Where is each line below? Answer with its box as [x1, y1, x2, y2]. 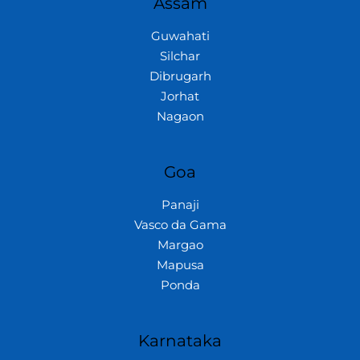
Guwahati [150, 28, 210, 43]
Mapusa [156, 257, 204, 272]
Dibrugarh [149, 68, 211, 84]
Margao [157, 237, 203, 252]
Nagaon [156, 108, 204, 124]
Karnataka [138, 330, 222, 350]
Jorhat [161, 88, 199, 104]
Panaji [161, 197, 199, 212]
